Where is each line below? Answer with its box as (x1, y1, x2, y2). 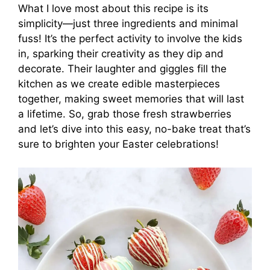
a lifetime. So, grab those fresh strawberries (18, 108, 231, 121)
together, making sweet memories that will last (18, 93, 244, 105)
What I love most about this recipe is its (18, 2, 209, 15)
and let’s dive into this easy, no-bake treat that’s (18, 123, 251, 136)
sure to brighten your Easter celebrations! (18, 138, 219, 151)
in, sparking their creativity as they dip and (18, 48, 224, 60)
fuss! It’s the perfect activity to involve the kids (18, 33, 242, 45)
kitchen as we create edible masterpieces (18, 78, 220, 90)
